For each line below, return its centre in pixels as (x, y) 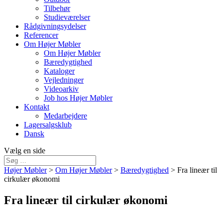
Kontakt (37, 107)
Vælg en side (25, 151)
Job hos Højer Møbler (78, 98)
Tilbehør (57, 8)
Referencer (41, 35)
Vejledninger (64, 80)
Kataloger (59, 71)
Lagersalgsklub (48, 125)
